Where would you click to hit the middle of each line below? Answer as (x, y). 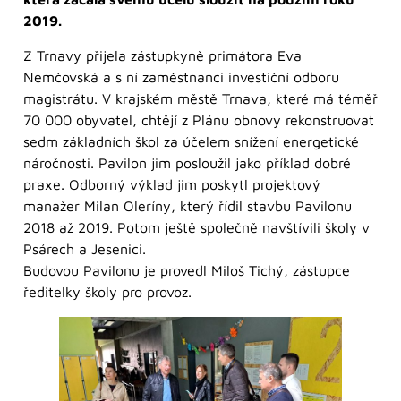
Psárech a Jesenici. (85, 248)
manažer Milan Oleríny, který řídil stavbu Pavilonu (188, 205)
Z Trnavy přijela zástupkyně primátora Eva (162, 55)
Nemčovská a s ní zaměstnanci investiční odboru (181, 77)
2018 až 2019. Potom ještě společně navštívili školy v (196, 227)
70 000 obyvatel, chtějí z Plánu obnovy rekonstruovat (199, 119)
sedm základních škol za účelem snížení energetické (191, 141)
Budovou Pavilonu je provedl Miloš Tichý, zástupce (187, 270)
